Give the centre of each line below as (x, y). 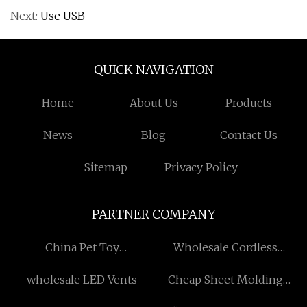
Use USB (63, 16)
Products (249, 103)
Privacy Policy (201, 167)
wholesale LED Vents (82, 280)
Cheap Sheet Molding (225, 280)
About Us (153, 103)
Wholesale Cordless (225, 247)
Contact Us (249, 135)
